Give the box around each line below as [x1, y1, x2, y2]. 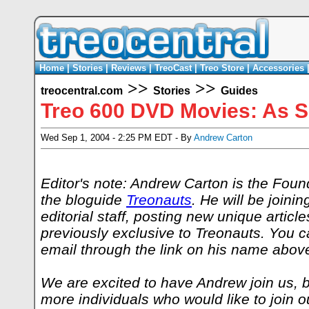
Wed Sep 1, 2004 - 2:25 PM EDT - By [41, 132, 194, 143]
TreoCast [154, 63, 192, 73]
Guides [221, 85, 258, 97]
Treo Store [200, 63, 244, 73]
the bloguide [41, 192, 126, 208]
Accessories [252, 63, 304, 73]
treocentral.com [41, 85, 123, 97]
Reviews [111, 63, 146, 73]
